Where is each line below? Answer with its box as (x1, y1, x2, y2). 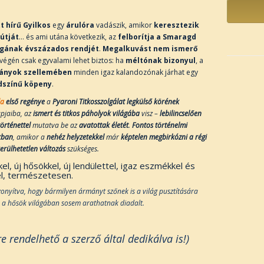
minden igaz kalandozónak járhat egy (71, 67, 198, 77)
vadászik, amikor (94, 19, 154, 30)
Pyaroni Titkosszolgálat (52, 96, 125, 107)
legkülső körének (126, 96, 179, 107)
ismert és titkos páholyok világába (32, 108, 140, 118)
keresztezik (153, 19, 199, 30)
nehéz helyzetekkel (46, 131, 104, 142)
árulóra (65, 19, 94, 30)
